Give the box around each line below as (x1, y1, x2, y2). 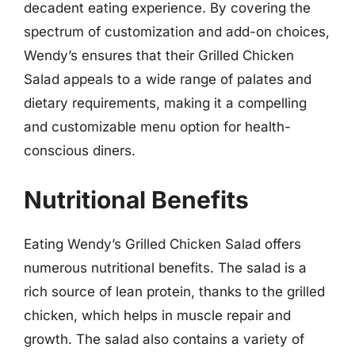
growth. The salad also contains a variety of (24, 330, 304, 347)
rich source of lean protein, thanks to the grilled (24, 283, 325, 300)
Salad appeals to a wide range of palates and (24, 71, 311, 87)
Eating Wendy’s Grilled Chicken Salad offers (24, 235, 301, 252)
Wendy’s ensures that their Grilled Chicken (24, 48, 294, 63)
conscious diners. (24, 143, 136, 158)
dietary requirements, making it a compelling (24, 95, 307, 111)
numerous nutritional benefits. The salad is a (24, 259, 307, 276)
